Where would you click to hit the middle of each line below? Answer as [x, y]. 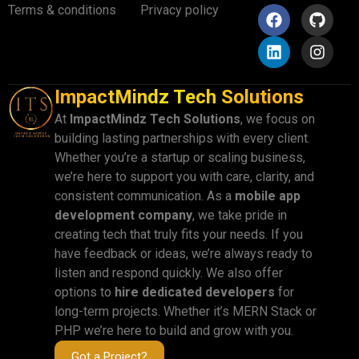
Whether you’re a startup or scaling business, [179, 157]
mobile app [267, 196]
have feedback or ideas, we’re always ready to [183, 254]
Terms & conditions [62, 10]
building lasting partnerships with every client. [182, 138]
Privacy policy [179, 10]
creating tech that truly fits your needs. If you [178, 234]
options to [84, 292]
